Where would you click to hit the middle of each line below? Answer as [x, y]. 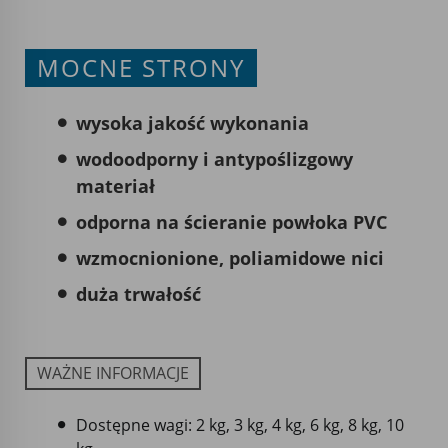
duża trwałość [138, 293]
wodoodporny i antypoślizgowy [214, 158]
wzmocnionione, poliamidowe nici [230, 257]
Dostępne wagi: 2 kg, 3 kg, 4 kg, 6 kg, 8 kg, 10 [240, 424]
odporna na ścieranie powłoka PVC [231, 221]
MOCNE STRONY [141, 67]
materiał [115, 185]
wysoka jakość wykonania [192, 122]
